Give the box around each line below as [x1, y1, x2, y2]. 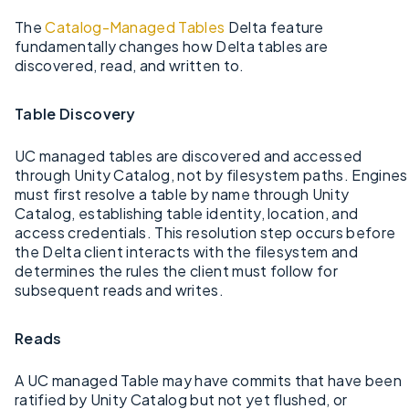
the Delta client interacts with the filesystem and [15, 241, 359, 261]
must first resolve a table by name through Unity [15, 184, 350, 204]
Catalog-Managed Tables [45, 16, 225, 37]
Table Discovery [15, 103, 136, 123]
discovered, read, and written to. [15, 55, 245, 75]
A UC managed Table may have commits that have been [15, 370, 403, 390]
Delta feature [225, 16, 324, 37]
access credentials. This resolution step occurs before [15, 222, 396, 242]
